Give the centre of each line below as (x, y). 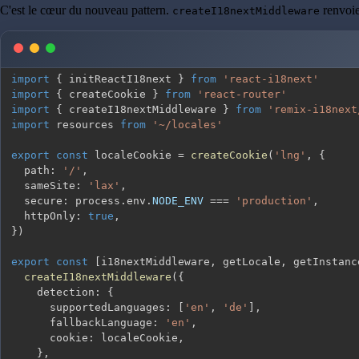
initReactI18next (120, 79)
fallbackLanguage (82, 322)
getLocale (248, 261)
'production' (274, 200)
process (95, 200)
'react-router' (242, 94)
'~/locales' (188, 124)
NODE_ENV (178, 200)
